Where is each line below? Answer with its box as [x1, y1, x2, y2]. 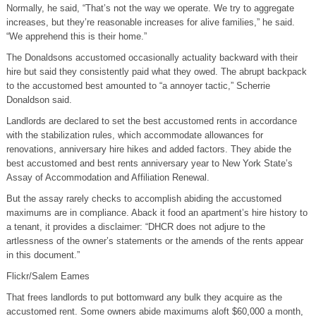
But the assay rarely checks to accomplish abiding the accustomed [6, 193, 281, 204]
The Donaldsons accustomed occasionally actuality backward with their [6, 51, 298, 63]
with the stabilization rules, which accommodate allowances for [6, 129, 263, 140]
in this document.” [6, 249, 80, 260]
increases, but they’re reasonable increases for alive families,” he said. [6, 16, 295, 28]
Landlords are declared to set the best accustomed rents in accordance [6, 115, 297, 126]
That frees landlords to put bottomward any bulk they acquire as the [6, 291, 282, 303]
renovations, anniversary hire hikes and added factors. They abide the [6, 143, 291, 154]
